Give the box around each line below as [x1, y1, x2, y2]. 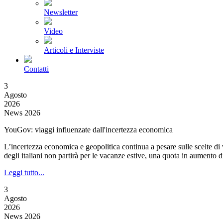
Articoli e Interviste [44, 46, 104, 54]
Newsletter [44, 8, 78, 16]
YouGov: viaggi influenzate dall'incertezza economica [4, 125, 173, 134]
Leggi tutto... [4, 168, 44, 177]
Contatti [24, 65, 49, 73]
